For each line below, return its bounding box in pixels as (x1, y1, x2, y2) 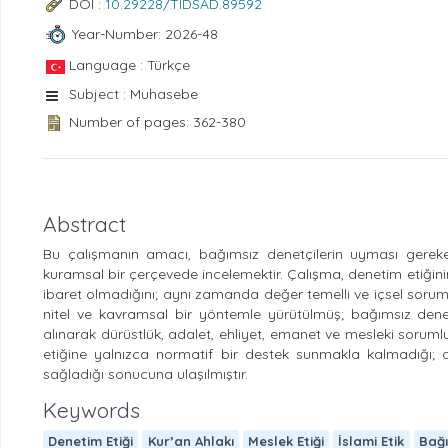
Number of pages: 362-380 (69, 112, 246, 131)
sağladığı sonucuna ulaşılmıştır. (43, 365, 248, 384)
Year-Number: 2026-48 (71, 25, 218, 44)
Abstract (43, 211, 126, 238)
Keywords (43, 397, 140, 424)
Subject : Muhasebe (69, 84, 198, 103)
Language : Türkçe (69, 55, 190, 74)
